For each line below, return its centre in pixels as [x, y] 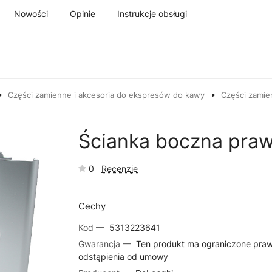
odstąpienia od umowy [124, 257]
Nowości [31, 13]
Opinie [83, 13]
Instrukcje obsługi [152, 13]
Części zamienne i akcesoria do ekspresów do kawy [106, 95]
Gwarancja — [106, 244]
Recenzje [120, 168]
